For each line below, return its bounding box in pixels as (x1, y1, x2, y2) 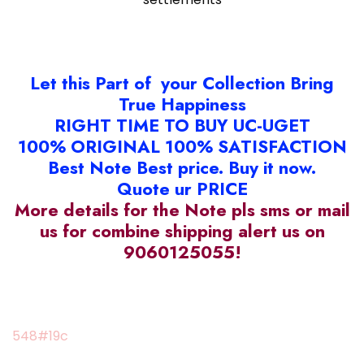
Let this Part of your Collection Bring (30, 70, 334, 96)
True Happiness (118, 91, 246, 117)
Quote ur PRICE (116, 175, 248, 201)
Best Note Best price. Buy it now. (48, 154, 316, 180)
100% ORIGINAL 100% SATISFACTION (17, 133, 347, 159)
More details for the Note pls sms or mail (14, 197, 350, 223)
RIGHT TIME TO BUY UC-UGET (54, 112, 310, 138)
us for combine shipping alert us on (39, 218, 325, 244)
